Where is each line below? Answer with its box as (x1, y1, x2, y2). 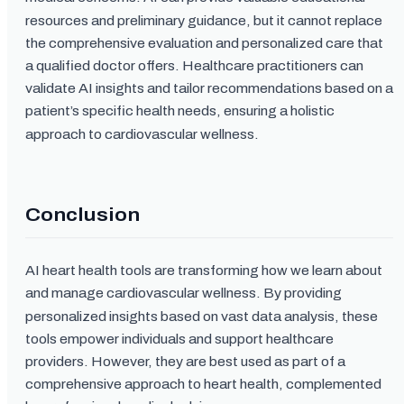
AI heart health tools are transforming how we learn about (25, 263, 382, 278)
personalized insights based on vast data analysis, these (25, 308, 378, 324)
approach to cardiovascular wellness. (25, 126, 259, 142)
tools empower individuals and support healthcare (25, 332, 334, 346)
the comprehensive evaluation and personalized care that (25, 36, 383, 50)
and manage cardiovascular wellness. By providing (25, 286, 342, 300)
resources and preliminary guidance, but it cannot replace (25, 13, 382, 28)
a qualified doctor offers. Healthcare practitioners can (25, 59, 363, 73)
